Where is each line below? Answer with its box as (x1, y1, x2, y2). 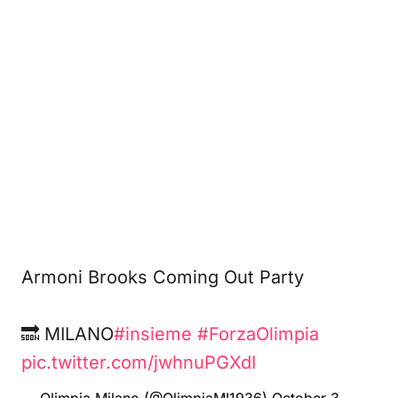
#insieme (114, 323, 192, 345)
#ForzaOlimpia (197, 323, 319, 345)
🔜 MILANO (21, 323, 114, 345)
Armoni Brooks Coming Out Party (21, 267, 304, 288)
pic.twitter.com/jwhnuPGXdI (21, 352, 256, 373)
